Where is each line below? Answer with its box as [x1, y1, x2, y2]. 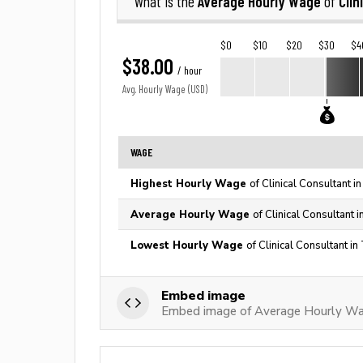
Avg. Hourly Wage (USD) [122, 83, 207, 96]
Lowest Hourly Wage [130, 239, 246, 251]
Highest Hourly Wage [130, 177, 250, 190]
